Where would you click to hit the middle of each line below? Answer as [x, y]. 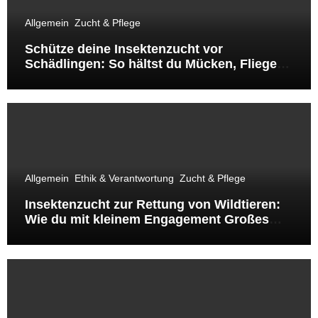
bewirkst [50, 235]
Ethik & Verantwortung [124, 179]
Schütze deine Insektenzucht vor [124, 49]
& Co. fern [55, 78]
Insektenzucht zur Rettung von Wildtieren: [152, 205]
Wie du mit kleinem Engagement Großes [147, 220]
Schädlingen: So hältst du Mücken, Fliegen [154, 64]
